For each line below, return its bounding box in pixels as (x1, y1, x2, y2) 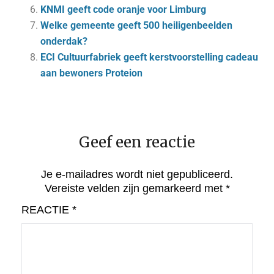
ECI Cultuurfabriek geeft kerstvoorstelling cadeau (40, 51, 258, 63)
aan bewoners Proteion (40, 67, 143, 79)
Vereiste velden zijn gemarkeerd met (44, 182, 226, 194)
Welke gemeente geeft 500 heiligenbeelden (40, 20, 232, 31)
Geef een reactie (79, 133, 195, 152)
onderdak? (40, 35, 87, 47)
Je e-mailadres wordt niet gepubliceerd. (41, 168, 233, 180)
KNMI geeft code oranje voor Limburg (40, 4, 206, 15)
